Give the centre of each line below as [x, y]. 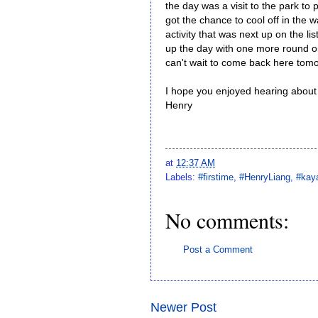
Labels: [182, 177]
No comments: [227, 220]
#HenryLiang [265, 177]
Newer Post [183, 308]
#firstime [216, 177]
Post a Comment [218, 249]
